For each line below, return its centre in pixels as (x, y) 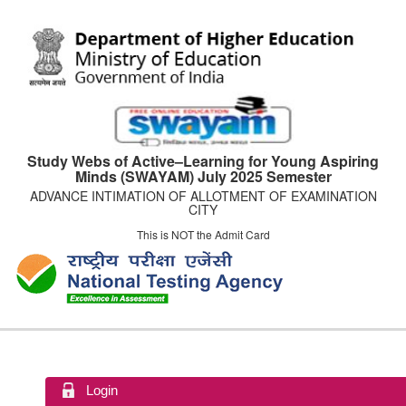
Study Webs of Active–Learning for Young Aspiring (203, 160)
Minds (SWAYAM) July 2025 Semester (203, 176)
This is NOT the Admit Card (203, 234)
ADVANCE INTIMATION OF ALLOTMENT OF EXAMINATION (203, 195)
